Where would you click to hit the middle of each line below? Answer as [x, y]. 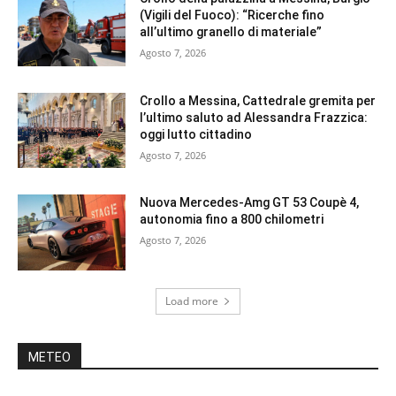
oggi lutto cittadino [196, 134]
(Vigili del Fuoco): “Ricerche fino [232, 15]
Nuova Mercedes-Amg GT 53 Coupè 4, [250, 203]
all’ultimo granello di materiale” [231, 31]
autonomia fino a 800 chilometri [232, 220]
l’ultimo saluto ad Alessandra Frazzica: [254, 117]
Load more [192, 301]
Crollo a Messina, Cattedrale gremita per [258, 100]
